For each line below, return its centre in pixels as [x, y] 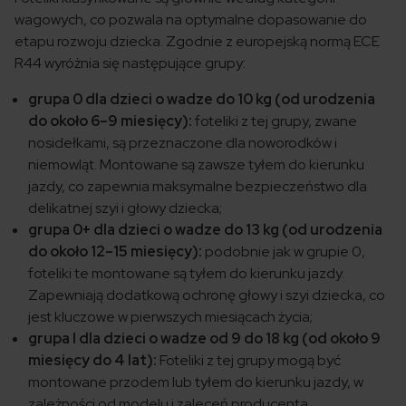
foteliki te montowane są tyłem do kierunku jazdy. [186, 274]
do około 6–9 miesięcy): [110, 121]
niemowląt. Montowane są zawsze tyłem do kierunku [196, 165]
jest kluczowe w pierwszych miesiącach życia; [170, 317]
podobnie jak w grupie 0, [284, 252]
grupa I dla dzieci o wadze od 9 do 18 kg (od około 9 [204, 339]
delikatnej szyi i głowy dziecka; [125, 208]
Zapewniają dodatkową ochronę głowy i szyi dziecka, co [207, 295]
